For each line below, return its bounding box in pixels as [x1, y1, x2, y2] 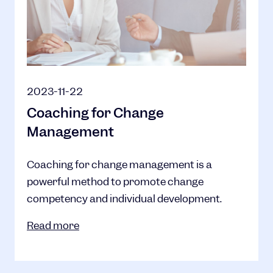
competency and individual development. [27, 192, 222, 205]
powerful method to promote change [27, 175, 204, 188]
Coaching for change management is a [27, 158, 212, 171]
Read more [27, 219, 79, 232]
